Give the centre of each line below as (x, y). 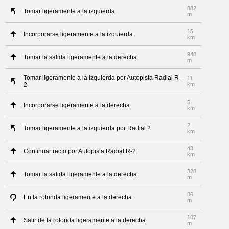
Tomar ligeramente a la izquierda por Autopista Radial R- (102, 78)
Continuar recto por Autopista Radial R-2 (80, 151)
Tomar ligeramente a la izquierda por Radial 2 (87, 128)
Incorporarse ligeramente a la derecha (77, 105)
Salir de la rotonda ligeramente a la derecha (85, 220)
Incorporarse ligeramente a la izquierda (78, 34)
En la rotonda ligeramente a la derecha (78, 197)
